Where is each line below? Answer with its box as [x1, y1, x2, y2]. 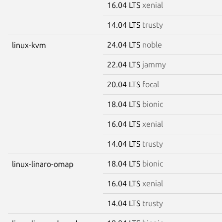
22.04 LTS [107, 59, 142, 69]
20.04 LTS [107, 79, 142, 89]
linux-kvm [12, 40, 46, 50]
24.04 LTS [107, 40, 142, 49]
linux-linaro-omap [12, 159, 73, 168]
